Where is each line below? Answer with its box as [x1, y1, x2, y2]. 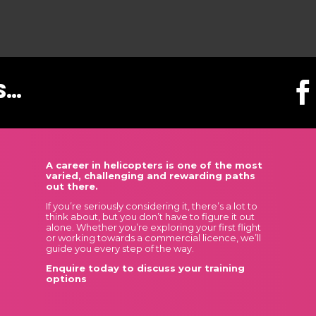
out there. [45, 181, 98, 192]
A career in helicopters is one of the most [45, 159, 262, 171]
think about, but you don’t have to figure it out [45, 211, 255, 222]
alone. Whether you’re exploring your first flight [45, 221, 261, 233]
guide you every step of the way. [45, 243, 194, 254]
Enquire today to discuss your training [45, 262, 245, 274]
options [45, 273, 87, 284]
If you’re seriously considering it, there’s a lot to [45, 200, 257, 212]
